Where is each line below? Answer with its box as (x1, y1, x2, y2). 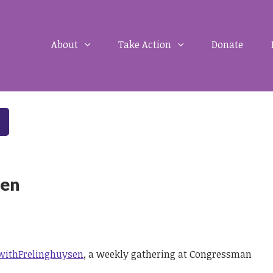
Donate (211, 38, 243, 51)
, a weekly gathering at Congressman (83, 247, 252, 261)
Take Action (118, 38, 174, 51)
